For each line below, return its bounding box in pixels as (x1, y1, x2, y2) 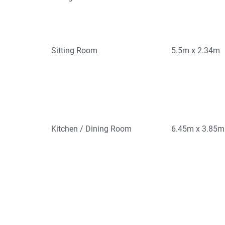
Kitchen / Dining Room (51, 124, 132, 134)
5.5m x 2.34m (171, 46, 220, 56)
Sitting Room (51, 46, 97, 56)
